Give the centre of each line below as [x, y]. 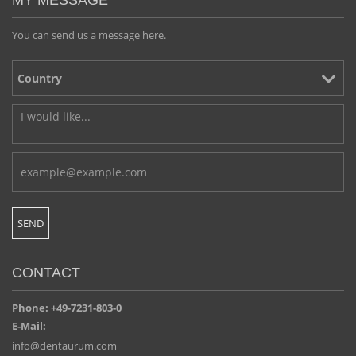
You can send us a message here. [89, 35]
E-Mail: [29, 326]
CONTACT [46, 273]
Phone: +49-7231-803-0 [67, 308]
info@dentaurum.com [64, 346]
